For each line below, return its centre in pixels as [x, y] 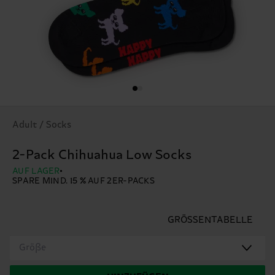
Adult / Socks [42, 125]
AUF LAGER [36, 171]
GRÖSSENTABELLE [210, 220]
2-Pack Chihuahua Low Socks [102, 155]
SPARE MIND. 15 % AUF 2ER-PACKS [83, 181]
